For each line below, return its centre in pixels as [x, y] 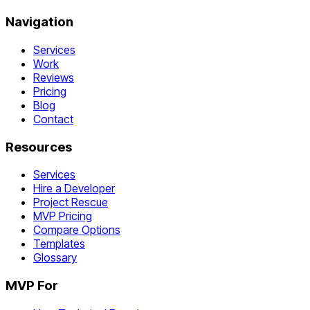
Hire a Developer [74, 189]
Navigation [39, 22]
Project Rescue [71, 202]
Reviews [54, 77]
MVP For [32, 286]
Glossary [55, 258]
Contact [53, 119]
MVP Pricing [63, 216]
